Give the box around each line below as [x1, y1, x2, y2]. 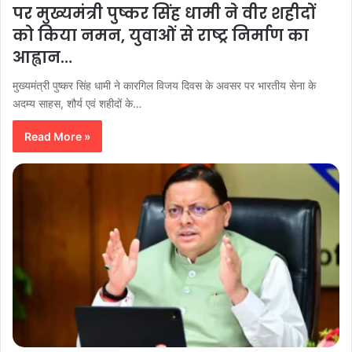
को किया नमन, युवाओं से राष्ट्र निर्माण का [13, 24, 309, 46]
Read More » [24, 129, 90, 143]
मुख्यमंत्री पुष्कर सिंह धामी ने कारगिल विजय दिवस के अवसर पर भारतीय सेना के [13, 78, 316, 92]
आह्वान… [13, 46, 72, 68]
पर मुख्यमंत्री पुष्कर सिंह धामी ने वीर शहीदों [13, 2, 315, 24]
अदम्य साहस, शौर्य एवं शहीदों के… [13, 96, 142, 110]
